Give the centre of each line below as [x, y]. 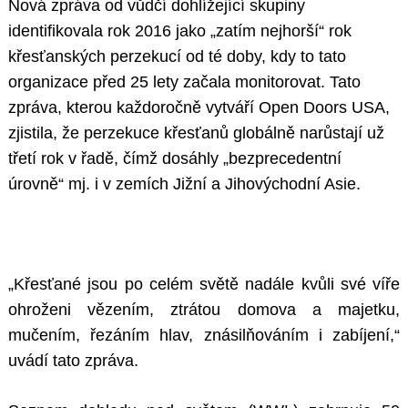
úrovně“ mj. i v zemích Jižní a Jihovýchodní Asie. [184, 184]
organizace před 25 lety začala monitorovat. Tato [184, 82]
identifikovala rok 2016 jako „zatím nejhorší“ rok [180, 31]
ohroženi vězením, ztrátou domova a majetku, [204, 310]
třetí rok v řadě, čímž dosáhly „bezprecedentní [175, 159]
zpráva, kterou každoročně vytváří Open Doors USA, [199, 108]
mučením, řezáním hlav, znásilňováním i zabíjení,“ [204, 336]
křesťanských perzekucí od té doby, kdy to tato [177, 57]
